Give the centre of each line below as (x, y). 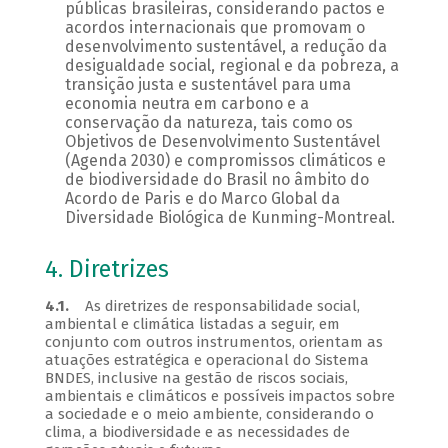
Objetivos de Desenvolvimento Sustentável (222, 142)
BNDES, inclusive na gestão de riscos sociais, (196, 378)
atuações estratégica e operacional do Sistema (206, 360)
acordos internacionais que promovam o (214, 28)
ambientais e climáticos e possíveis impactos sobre (219, 396)
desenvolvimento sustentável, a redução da (225, 47)
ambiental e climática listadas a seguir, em (192, 324)
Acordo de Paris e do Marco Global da (202, 199)
